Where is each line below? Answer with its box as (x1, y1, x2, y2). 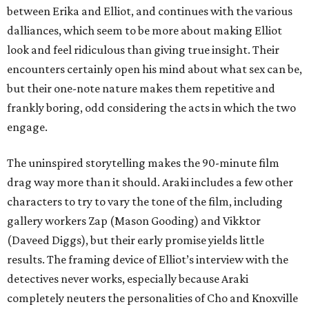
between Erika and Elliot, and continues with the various (7, 3, 292, 18)
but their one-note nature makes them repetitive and (7, 81, 275, 95)
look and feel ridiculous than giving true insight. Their (7, 42, 279, 57)
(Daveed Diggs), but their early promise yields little (7, 232, 264, 247)
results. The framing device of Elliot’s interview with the (7, 252, 288, 266)
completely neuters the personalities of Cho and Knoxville (7, 290, 298, 305)
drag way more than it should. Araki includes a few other (7, 175, 293, 189)
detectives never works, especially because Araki (7, 271, 248, 286)
